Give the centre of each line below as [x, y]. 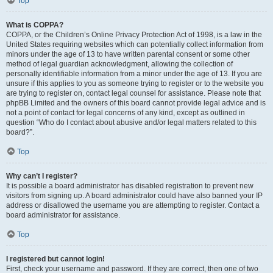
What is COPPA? [35, 25]
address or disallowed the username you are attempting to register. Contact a [133, 205]
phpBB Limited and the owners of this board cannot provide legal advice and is [136, 103]
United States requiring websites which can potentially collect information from [135, 44]
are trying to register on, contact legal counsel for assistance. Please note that [133, 93]
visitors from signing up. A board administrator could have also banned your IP [134, 196]
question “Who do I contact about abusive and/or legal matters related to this [131, 122]
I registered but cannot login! [55, 259]
